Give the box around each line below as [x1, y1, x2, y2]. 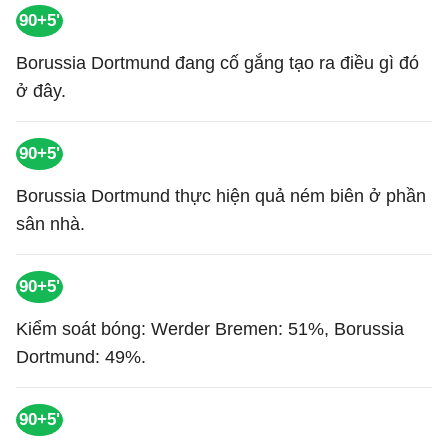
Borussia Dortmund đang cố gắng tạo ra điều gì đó [16, 53, 419, 73]
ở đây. [16, 81, 66, 101]
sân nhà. [16, 214, 85, 234]
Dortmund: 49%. [16, 347, 146, 367]
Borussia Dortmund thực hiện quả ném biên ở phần [16, 186, 426, 206]
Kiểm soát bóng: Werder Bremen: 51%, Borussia [16, 319, 404, 339]
